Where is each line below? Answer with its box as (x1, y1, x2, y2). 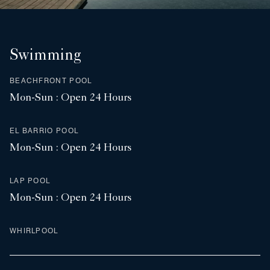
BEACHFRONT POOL (10, 76, 92, 86)
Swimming (10, 49, 81, 65)
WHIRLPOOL (10, 226, 58, 236)
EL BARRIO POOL (10, 126, 79, 136)
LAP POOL (10, 176, 51, 186)
